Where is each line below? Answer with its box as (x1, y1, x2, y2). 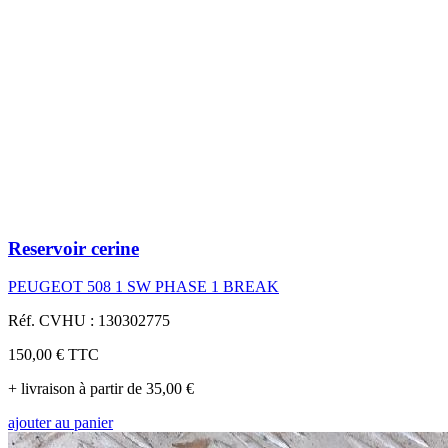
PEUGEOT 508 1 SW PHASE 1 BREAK (8, 278, 279, 296)
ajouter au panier (8, 414, 113, 432)
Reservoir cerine (8, 237, 139, 259)
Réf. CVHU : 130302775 (8, 312, 170, 330)
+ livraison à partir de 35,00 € (8, 380, 194, 398)
